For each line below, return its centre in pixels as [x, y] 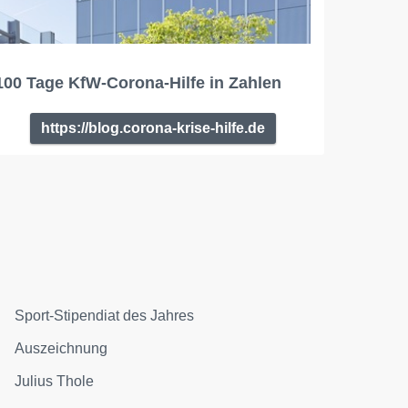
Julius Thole [55, 381]
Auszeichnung [61, 348]
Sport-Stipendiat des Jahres [105, 315]
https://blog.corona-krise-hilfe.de [153, 127]
